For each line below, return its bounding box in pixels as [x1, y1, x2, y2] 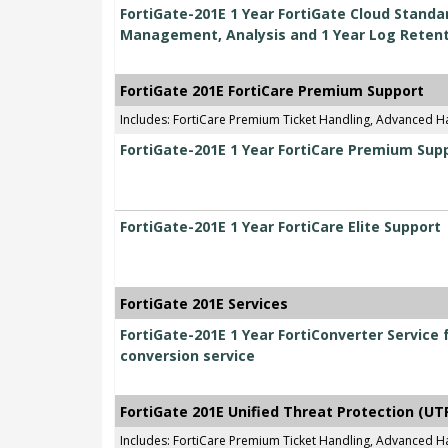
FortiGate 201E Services [120, 294, 288, 314]
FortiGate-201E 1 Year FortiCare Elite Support [120, 217, 441, 237]
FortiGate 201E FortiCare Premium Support [120, 81, 424, 101]
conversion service [120, 346, 255, 366]
